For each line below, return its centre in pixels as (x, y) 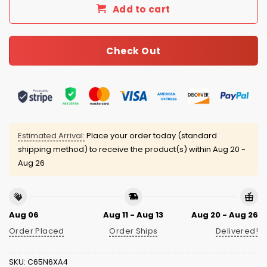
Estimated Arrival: (51, 135)
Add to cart (141, 9)
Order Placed (37, 231)
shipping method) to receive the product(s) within (115, 149)
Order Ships (133, 231)
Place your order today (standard (151, 135)
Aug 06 (24, 215)
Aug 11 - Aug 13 (133, 215)
